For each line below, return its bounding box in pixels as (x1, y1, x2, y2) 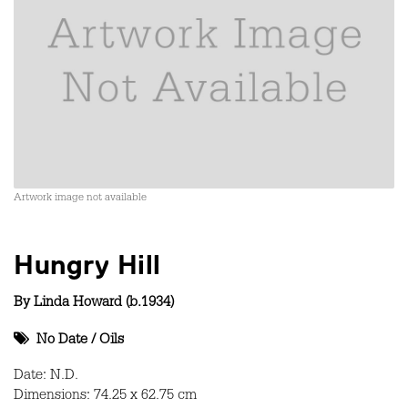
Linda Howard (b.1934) (34, 296, 174, 311)
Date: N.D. (14, 369, 78, 384)
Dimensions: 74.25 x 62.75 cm (14, 389, 197, 404)
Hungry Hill (14, 249, 161, 280)
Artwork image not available (14, 192, 147, 204)
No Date (36, 333, 87, 349)
